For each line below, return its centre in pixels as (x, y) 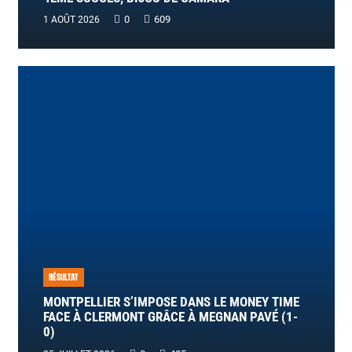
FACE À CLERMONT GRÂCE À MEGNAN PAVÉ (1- (170, 317)
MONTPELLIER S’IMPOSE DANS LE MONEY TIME (171, 302)
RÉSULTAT (64, 277)
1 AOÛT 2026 (71, 20)
